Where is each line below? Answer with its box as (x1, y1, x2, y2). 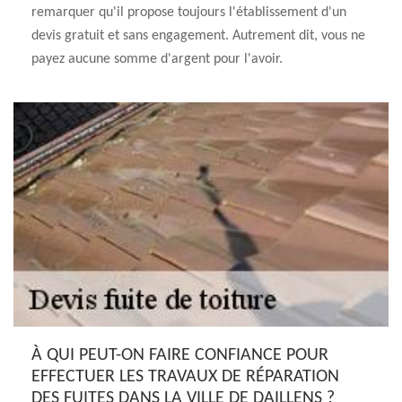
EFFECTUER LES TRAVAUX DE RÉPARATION (31, 368, 339, 386)
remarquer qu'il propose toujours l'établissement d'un (31, 5, 346, 20)
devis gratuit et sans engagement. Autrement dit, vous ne (31, 29, 365, 43)
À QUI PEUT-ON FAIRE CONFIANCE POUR (31, 346, 328, 364)
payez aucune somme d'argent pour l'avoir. (31, 52, 283, 66)
